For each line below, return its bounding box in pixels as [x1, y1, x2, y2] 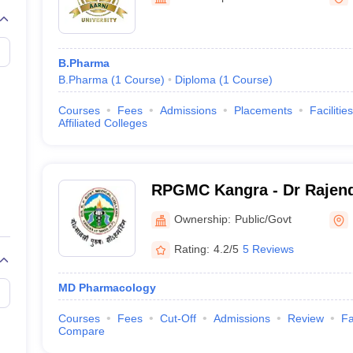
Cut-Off [159, 312, 196, 325]
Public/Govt [234, 212, 292, 225]
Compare [58, 325, 105, 337]
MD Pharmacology [58, 281, 156, 294]
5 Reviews [242, 242, 294, 255]
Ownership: [173, 212, 231, 225]
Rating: [173, 242, 210, 255]
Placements [233, 104, 292, 117]
